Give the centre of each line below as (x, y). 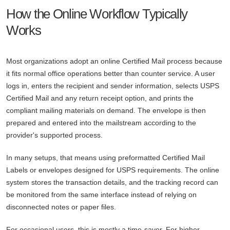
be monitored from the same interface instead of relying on (101, 195)
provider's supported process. (54, 135)
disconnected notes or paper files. (61, 207)
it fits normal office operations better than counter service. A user (111, 74)
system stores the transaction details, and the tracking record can (112, 183)
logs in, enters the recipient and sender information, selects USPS (113, 86)
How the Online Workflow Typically (97, 14)
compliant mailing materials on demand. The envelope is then (106, 111)
